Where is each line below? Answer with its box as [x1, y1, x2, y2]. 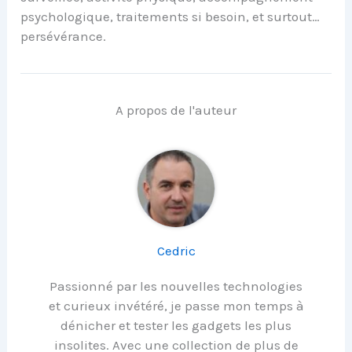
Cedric [156, 242, 196, 258]
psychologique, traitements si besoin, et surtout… [20, 8, 321, 24]
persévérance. [20, 27, 107, 44]
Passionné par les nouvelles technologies [49, 277, 302, 294]
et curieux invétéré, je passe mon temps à [48, 297, 304, 313]
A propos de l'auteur [115, 101, 236, 118]
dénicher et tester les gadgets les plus [60, 317, 291, 333]
